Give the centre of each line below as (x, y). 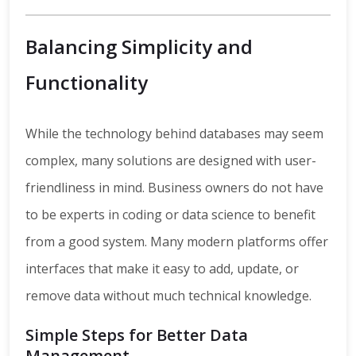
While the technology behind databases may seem (174, 134)
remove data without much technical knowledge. (168, 296)
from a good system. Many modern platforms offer (177, 242)
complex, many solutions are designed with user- (171, 161)
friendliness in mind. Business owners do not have (174, 188)
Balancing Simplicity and (139, 47)
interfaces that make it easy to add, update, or (162, 269)
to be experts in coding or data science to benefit (170, 215)
